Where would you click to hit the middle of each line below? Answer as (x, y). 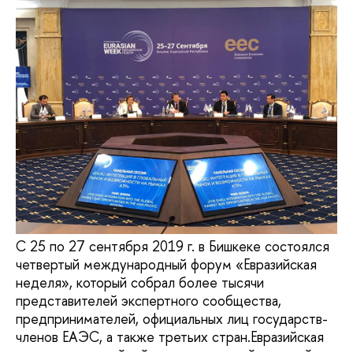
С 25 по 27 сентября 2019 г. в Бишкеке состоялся (173, 247)
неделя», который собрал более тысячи (140, 283)
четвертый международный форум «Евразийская (166, 265)
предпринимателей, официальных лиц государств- (172, 319)
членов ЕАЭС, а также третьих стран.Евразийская (170, 337)
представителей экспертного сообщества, (149, 301)
